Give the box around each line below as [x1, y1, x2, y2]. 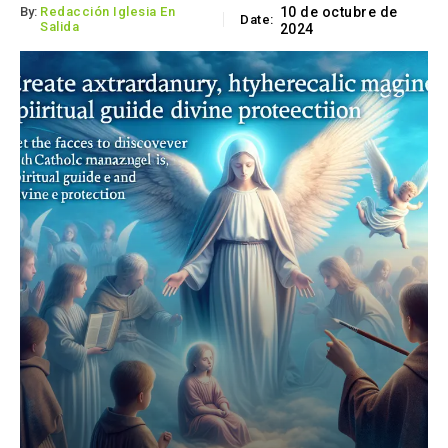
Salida [40, 19, 79, 35]
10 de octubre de [279, 4, 398, 21]
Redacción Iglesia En [40, 4, 175, 20]
